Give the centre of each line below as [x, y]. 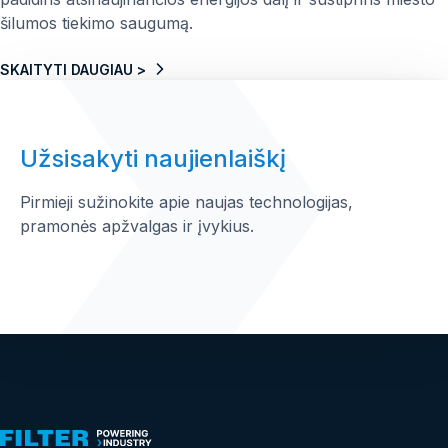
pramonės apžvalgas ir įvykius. [137, 225]
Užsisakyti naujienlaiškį [153, 158]
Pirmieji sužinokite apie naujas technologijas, [186, 201]
